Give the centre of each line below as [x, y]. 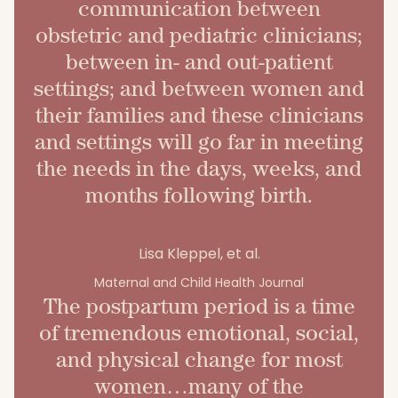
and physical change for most [199, 359]
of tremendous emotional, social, [199, 332]
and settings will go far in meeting [199, 141]
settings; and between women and [199, 88]
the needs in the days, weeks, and [199, 168]
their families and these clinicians [199, 115]
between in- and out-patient [199, 61]
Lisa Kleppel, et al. [199, 254]
